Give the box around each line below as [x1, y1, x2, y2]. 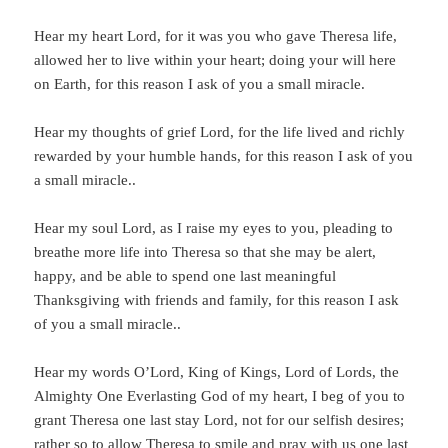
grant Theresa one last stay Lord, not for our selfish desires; [34, 412, 405, 429]
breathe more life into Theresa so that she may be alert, [34, 244, 377, 261]
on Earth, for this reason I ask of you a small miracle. [34, 76, 366, 93]
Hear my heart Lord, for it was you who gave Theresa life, [34, 28, 398, 45]
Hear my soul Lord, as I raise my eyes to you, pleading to [34, 220, 394, 237]
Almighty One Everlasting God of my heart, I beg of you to [34, 388, 406, 405]
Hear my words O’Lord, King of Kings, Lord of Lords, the [34, 364, 400, 381]
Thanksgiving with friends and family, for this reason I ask [34, 292, 400, 309]
